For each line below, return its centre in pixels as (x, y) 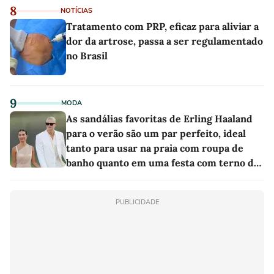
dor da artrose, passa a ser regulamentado (165, 41)
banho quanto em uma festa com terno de (163, 162)
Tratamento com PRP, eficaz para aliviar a (162, 26)
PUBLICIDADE (137, 202)
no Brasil (87, 55)
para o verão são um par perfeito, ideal (156, 133)
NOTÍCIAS (76, 10)
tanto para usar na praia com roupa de (155, 148)
